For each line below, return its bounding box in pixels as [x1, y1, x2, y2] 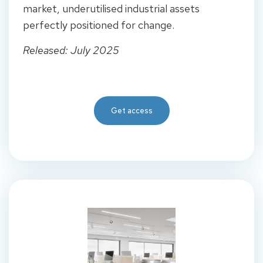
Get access [110, 106, 153, 116]
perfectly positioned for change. [23, 18, 174, 32]
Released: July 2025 [23, 43, 119, 57]
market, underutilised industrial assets [23, 2, 200, 16]
